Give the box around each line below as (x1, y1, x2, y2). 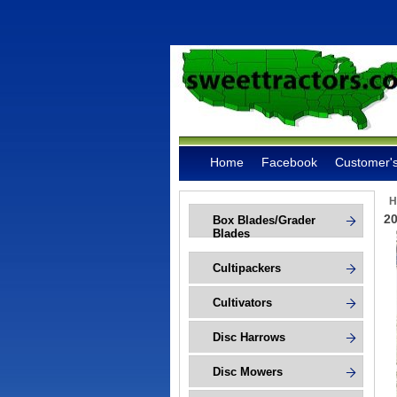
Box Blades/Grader (213, 214, 315, 227)
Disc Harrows (213, 331, 285, 344)
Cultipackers (213, 261, 281, 275)
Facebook (261, 155, 317, 169)
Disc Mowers (213, 365, 283, 378)
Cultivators (213, 296, 272, 309)
